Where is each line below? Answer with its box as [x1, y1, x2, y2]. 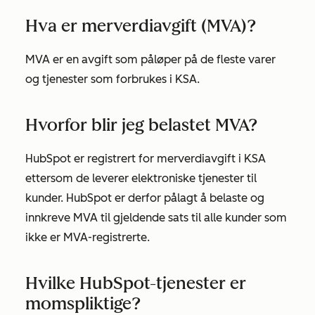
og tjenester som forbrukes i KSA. [25, 72, 200, 86]
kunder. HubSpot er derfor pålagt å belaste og [25, 191, 264, 205]
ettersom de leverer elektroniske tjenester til [25, 172, 257, 185]
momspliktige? [25, 293, 141, 314]
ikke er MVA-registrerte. [25, 231, 150, 244]
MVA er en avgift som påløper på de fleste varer [25, 53, 276, 66]
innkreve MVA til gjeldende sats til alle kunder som [25, 211, 287, 224]
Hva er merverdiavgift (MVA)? [25, 15, 256, 36]
